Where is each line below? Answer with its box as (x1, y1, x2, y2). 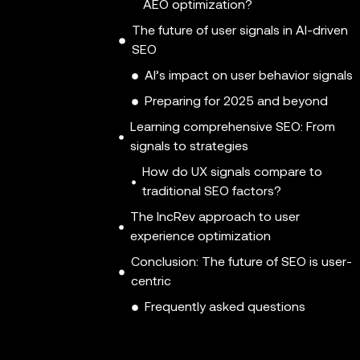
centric (131, 276, 172, 289)
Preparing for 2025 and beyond (145, 96, 328, 109)
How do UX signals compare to (142, 166, 323, 180)
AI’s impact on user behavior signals (145, 70, 353, 84)
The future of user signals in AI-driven (131, 25, 348, 39)
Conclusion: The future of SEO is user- (131, 256, 353, 270)
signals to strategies (129, 141, 248, 154)
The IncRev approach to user (129, 211, 300, 225)
